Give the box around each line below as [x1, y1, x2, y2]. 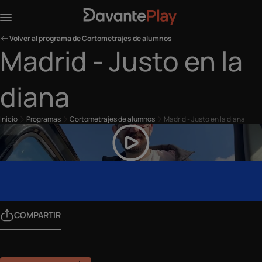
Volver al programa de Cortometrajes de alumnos [9, 33, 172, 43]
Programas [26, 114, 61, 124]
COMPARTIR [14, 209, 61, 220]
